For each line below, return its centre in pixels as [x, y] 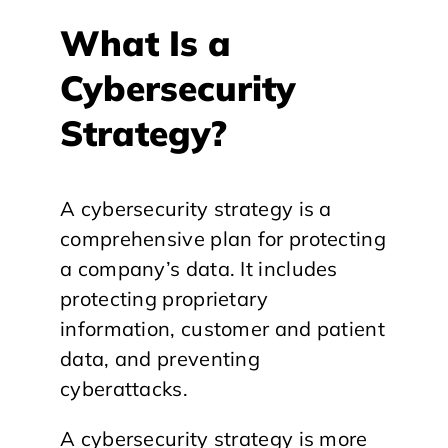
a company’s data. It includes [199, 268]
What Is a [145, 42]
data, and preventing [160, 358]
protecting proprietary [164, 298]
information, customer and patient [222, 328]
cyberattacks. [124, 388]
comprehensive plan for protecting [223, 238]
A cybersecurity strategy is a [196, 208]
